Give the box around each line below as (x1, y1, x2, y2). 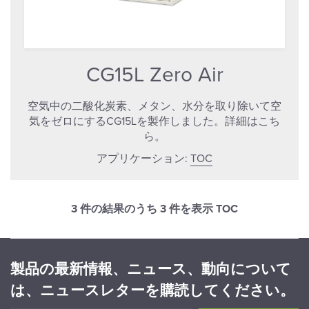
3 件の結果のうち (71, 202, 160, 217)
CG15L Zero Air (86, 62, 223, 88)
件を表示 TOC (166, 202, 238, 217)
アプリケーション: (97, 152, 190, 166)
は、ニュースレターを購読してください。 (10, 282, 295, 300)
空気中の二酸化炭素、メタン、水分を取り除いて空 (28, 99, 281, 114)
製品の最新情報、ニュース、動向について (10, 261, 291, 279)
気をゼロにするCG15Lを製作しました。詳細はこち (29, 114, 280, 129)
